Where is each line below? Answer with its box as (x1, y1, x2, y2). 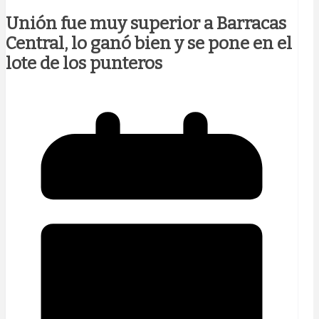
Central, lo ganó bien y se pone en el (6, 33, 292, 53)
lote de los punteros (6, 53, 162, 73)
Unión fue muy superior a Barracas (6, 13, 286, 33)
